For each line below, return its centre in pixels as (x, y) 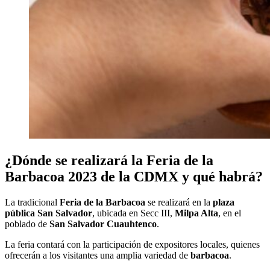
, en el (230, 213)
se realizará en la (179, 202)
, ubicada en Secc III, (133, 213)
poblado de (27, 224)
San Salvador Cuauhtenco (103, 224)
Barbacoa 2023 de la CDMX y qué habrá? (134, 177)
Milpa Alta (196, 213)
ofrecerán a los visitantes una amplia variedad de (98, 256)
